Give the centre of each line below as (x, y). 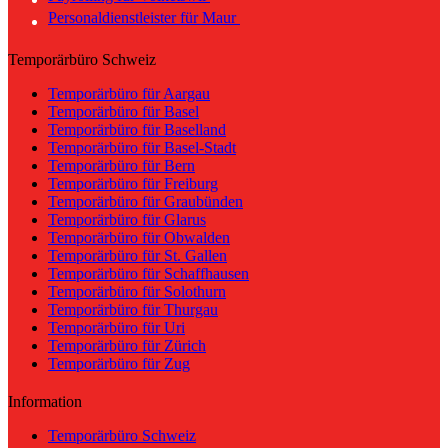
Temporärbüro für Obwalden (139, 237)
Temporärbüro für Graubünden (145, 201)
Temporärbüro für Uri (116, 327)
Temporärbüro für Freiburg (133, 183)
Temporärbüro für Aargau (129, 93)
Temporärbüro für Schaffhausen (148, 273)
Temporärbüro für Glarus (127, 219)
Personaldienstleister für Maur (144, 17)
